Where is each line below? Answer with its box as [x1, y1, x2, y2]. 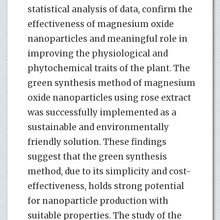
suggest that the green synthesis [27, 151, 167, 162]
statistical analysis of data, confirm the [27, 3, 192, 15]
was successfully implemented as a [27, 107, 176, 118]
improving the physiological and [27, 48, 168, 59]
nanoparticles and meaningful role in [27, 33, 188, 44]
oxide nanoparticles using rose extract [27, 92, 191, 103]
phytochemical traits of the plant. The [27, 62, 190, 74]
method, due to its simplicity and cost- [27, 165, 191, 177]
